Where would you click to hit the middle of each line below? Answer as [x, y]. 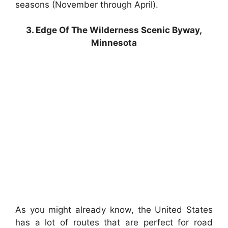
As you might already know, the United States [114, 209]
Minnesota [114, 43]
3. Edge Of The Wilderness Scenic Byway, [114, 30]
